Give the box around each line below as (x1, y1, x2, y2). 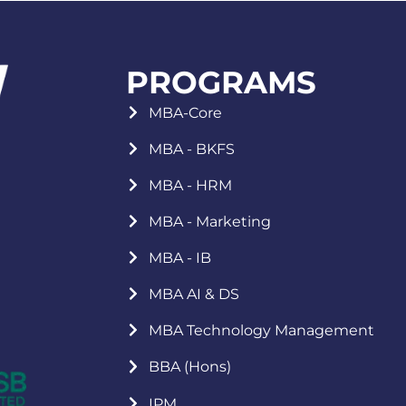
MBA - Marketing (148, 211, 271, 230)
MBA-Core (148, 102, 222, 121)
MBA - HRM (148, 175, 232, 194)
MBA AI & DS (148, 285, 239, 304)
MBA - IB (148, 248, 211, 267)
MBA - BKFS (148, 139, 235, 158)
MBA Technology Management (148, 321, 374, 340)
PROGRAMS (125, 63, 316, 101)
